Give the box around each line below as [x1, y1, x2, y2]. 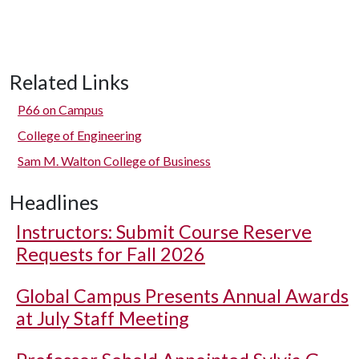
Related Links [10, 70, 129, 94]
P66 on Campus [18, 102, 103, 117]
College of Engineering [18, 127, 142, 143]
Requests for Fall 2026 [16, 243, 205, 265]
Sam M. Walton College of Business [18, 153, 211, 168]
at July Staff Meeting [16, 307, 189, 329]
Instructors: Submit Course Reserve [16, 220, 312, 243]
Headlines [10, 190, 99, 214]
